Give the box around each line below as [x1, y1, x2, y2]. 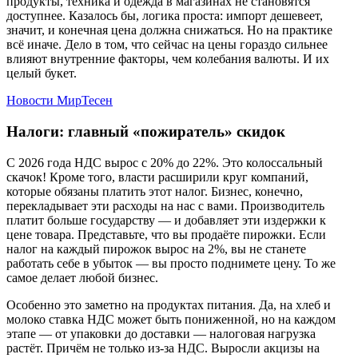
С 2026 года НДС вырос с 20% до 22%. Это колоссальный [6, 155, 323, 169]
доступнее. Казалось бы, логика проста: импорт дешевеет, [6, 9, 323, 23]
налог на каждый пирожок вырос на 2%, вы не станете [6, 241, 306, 256]
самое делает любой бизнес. [6, 270, 158, 284]
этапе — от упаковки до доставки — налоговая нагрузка [6, 326, 316, 340]
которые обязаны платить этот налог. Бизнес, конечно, [6, 184, 303, 198]
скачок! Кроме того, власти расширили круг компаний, [6, 169, 308, 184]
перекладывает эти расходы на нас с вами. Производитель [6, 198, 324, 213]
